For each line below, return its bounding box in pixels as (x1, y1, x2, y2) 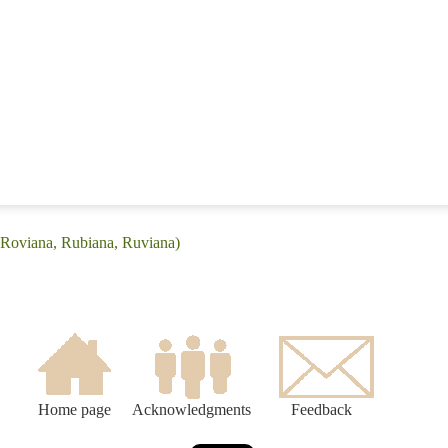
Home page (37, 401, 111, 419)
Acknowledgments (132, 401, 251, 419)
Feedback (291, 401, 352, 419)
